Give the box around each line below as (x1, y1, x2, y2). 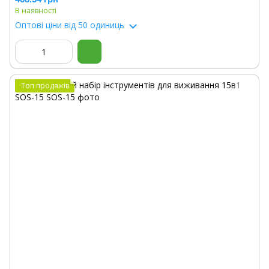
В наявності (15, 5, 56, 16)
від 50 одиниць (62, 19, 124, 31)
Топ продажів (21, 80, 69, 91)
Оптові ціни (15, 19, 62, 31)
